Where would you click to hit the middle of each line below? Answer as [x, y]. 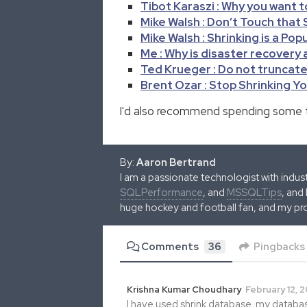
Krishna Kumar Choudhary [184, 289]
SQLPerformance [161, 192]
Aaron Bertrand [176, 162]
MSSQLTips [254, 192]
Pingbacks [279, 246]
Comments [170, 246]
